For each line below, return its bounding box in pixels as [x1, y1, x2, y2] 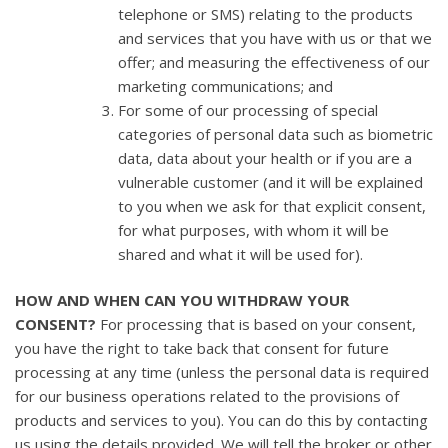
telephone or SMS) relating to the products [117, 3, 413, 24]
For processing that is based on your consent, [96, 314, 416, 335]
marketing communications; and [117, 75, 333, 96]
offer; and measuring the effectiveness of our [117, 51, 430, 72]
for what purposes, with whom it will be [117, 219, 389, 240]
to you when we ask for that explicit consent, [117, 195, 426, 216]
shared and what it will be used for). [117, 243, 363, 264]
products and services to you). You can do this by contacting [15, 410, 428, 431]
